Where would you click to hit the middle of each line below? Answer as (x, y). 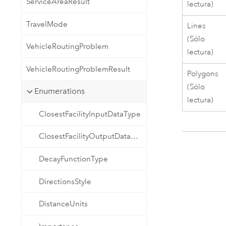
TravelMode (47, 24)
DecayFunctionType (74, 159)
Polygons (203, 74)
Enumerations (59, 91)
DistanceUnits (64, 204)
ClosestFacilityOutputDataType (135, 136)
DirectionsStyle (65, 181)
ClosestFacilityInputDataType (90, 114)
